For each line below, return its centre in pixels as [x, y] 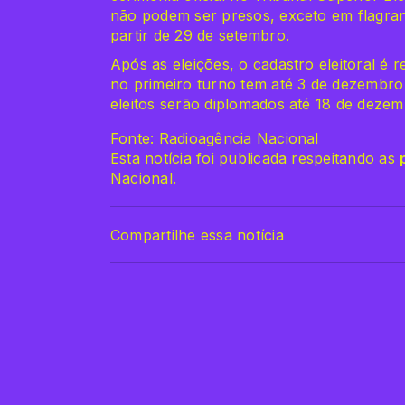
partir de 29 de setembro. [200, 36]
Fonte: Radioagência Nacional [215, 139]
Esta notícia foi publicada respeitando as [255, 159]
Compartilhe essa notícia [197, 235]
